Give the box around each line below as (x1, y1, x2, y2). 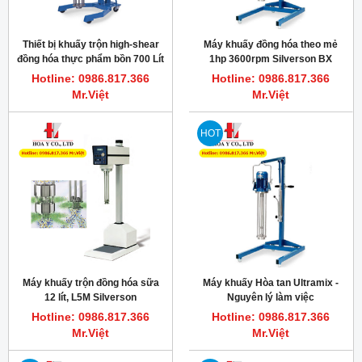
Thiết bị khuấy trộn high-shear (22, 39, 159, 51)
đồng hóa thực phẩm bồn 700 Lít (17, 53, 164, 65)
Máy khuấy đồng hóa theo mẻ (204, 39, 338, 51)
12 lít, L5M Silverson (44, 292, 137, 304)
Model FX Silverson (46, 68, 135, 80)
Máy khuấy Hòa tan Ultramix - (203, 277, 339, 289)
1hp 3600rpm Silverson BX (209, 53, 332, 65)
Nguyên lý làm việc (227, 292, 314, 304)
